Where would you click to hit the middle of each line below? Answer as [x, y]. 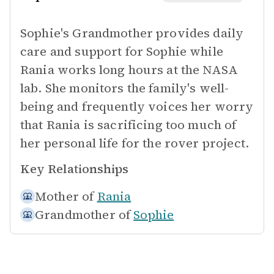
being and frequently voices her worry [137, 106]
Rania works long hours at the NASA [129, 70]
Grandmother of [83, 215]
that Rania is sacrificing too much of [128, 125]
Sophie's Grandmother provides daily [132, 33]
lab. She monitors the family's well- [125, 88]
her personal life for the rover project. [135, 143]
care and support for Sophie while [122, 51]
